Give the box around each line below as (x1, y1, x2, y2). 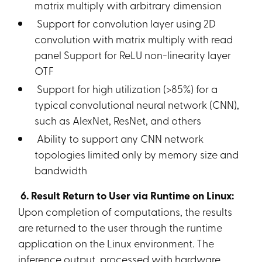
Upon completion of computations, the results (18, 204, 233, 218)
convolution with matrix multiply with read (35, 32, 233, 46)
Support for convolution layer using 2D (35, 16, 216, 30)
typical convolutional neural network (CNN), (35, 97, 240, 111)
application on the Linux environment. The (18, 236, 215, 250)
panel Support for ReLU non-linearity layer (35, 47, 232, 61)
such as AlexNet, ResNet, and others (35, 113, 202, 127)
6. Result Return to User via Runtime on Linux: (18, 188, 235, 203)
